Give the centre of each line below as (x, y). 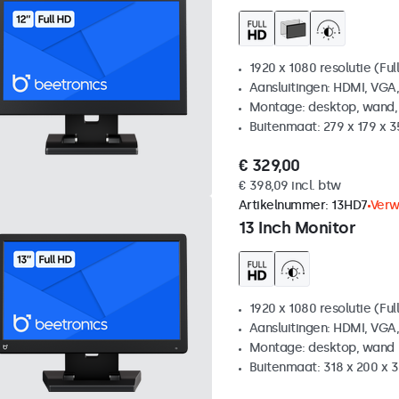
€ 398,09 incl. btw (289, 186)
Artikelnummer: (285, 206)
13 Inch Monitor (297, 228)
